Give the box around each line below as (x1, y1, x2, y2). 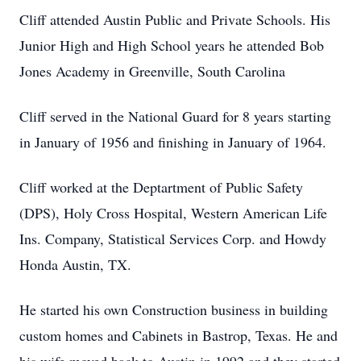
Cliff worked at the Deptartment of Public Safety (19, 177, 303, 197)
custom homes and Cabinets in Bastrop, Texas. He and (19, 326, 338, 345)
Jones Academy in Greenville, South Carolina (19, 61, 290, 81)
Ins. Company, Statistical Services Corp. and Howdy (19, 229, 326, 248)
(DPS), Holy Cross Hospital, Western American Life (19, 203, 327, 222)
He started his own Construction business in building (19, 300, 328, 319)
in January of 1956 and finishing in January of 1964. (19, 132, 331, 151)
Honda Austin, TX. (19, 255, 136, 274)
